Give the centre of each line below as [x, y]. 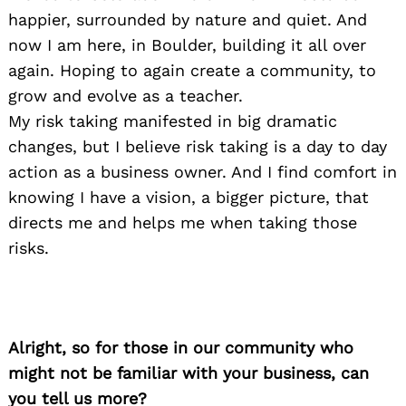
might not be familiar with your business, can [188, 373]
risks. [29, 248]
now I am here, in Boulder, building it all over [187, 45]
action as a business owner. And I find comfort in [203, 172]
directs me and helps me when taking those [183, 223]
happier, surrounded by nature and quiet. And [188, 20]
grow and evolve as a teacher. [126, 96]
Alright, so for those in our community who [181, 348]
